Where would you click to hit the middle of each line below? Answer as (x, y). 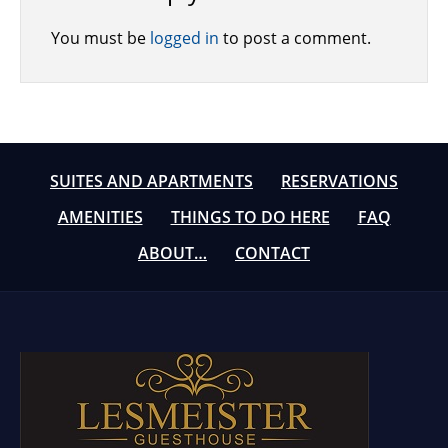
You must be (100, 38)
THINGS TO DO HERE (250, 217)
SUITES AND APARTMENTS (151, 181)
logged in (184, 38)
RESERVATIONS (339, 181)
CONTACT (272, 253)
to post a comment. (295, 38)
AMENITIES (100, 217)
